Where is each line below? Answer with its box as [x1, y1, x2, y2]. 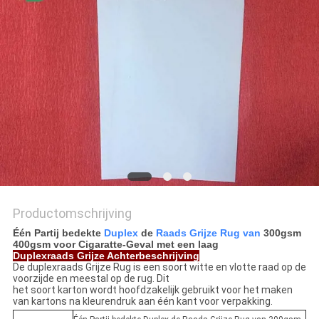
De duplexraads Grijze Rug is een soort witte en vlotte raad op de [12, 261, 306, 273]
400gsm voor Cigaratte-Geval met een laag [12, 239, 219, 251]
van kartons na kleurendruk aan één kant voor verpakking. [12, 296, 273, 308]
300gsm [260, 227, 301, 239]
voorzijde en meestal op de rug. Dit [12, 273, 169, 285]
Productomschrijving [12, 206, 132, 221]
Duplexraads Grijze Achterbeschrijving [12, 250, 199, 262]
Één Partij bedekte [12, 227, 104, 239]
